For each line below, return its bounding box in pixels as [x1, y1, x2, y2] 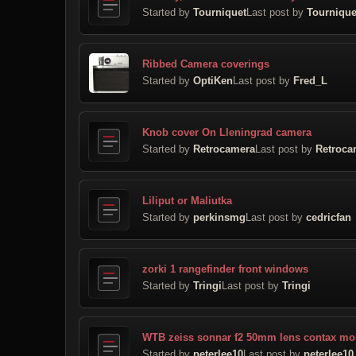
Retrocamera [193, 142, 255, 155]
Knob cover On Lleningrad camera [142, 126, 311, 138]
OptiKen [193, 74, 233, 87]
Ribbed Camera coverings [142, 57, 269, 70]
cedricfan [306, 211, 351, 223]
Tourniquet [193, 6, 246, 18]
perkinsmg [193, 211, 246, 223]
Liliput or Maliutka [142, 194, 232, 207]
